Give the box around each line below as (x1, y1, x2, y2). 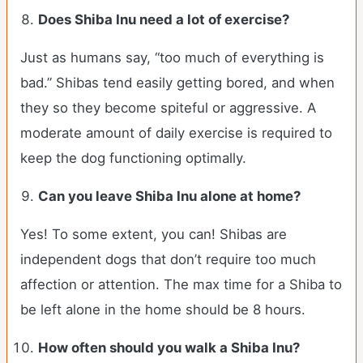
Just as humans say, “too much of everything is (20, 49, 324, 66)
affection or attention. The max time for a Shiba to (20, 276, 342, 293)
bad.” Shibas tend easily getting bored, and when (20, 75, 335, 91)
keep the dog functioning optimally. (20, 150, 246, 166)
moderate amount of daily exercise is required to (20, 125, 332, 141)
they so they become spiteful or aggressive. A (20, 100, 316, 116)
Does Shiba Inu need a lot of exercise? (38, 11, 290, 28)
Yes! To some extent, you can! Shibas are (20, 226, 287, 242)
